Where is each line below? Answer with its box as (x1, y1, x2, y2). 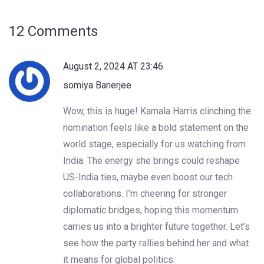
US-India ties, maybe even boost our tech (63, 171, 233, 183)
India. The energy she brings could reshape (63, 154, 240, 166)
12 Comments (9, 22, 98, 39)
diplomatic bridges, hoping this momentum (63, 204, 238, 216)
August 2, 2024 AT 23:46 (63, 60, 163, 72)
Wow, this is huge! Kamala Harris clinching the (63, 105, 251, 117)
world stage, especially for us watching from (63, 138, 246, 150)
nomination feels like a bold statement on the (63, 121, 249, 133)
